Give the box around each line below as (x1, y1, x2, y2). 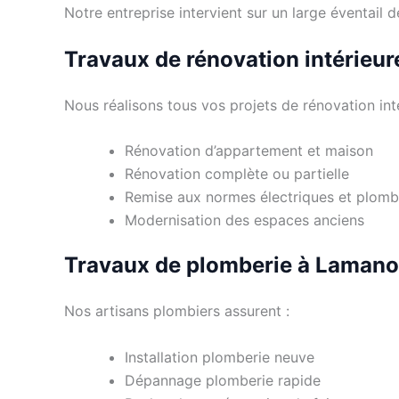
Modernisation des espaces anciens (125, 211, 364, 230)
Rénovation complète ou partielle (125, 165, 349, 183)
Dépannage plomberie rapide (125, 370, 321, 389)
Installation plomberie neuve (125, 347, 314, 366)
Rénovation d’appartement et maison (125, 142, 373, 160)
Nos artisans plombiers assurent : (64, 302, 289, 321)
